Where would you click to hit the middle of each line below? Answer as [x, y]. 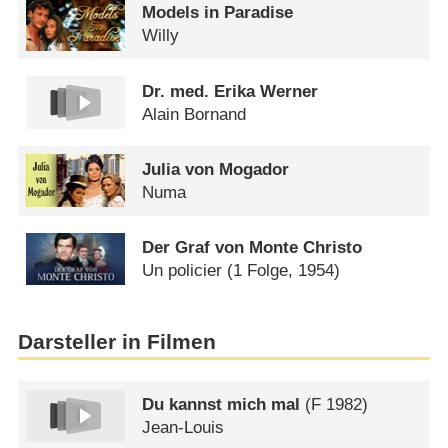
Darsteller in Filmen [116, 341]
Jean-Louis [183, 427]
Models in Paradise [218, 13]
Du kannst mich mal [221, 404]
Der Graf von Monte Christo [252, 247]
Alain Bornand [194, 114]
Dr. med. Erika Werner [230, 91]
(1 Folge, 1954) [284, 270]
